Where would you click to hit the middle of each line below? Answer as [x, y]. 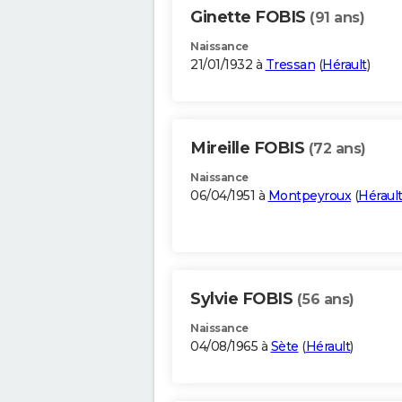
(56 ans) [325, 300]
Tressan [290, 65]
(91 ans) [337, 18]
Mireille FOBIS [249, 149]
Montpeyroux [309, 196]
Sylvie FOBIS [244, 299]
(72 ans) [337, 149]
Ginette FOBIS [250, 17]
